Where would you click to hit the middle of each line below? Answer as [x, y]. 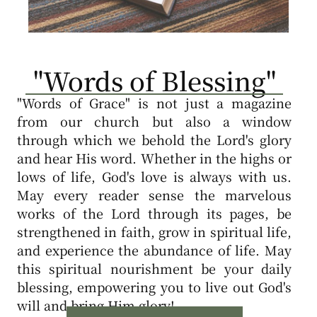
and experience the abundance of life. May [154, 250]
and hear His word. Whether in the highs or [154, 158]
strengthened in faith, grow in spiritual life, [154, 232]
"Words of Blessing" [154, 81]
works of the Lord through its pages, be [154, 213]
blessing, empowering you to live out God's [154, 287]
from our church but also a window [154, 121]
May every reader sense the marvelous [154, 195]
